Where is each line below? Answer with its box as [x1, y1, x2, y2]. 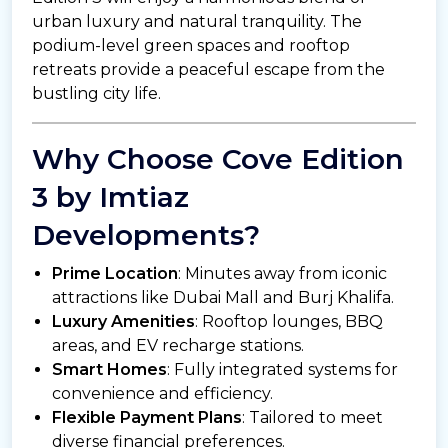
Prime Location [52, 264, 178, 284]
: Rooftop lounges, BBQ [195, 312, 383, 332]
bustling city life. [32, 84, 161, 104]
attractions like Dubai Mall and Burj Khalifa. [52, 288, 394, 308]
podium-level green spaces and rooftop [32, 36, 350, 56]
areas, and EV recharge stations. [52, 336, 304, 356]
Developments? [32, 218, 260, 253]
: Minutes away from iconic [178, 264, 387, 284]
